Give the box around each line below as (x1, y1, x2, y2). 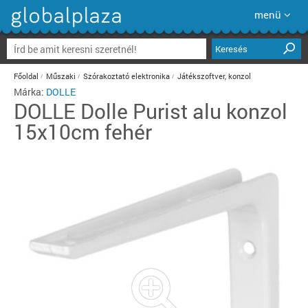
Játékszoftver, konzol (177, 71, 251, 81)
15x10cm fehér (14, 118, 152, 145)
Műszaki (46, 71, 76, 81)
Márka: (14, 85, 46, 98)
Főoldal (14, 71, 38, 81)
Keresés (215, 43, 247, 55)
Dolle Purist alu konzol (80, 98, 287, 124)
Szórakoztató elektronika (83, 71, 170, 81)
